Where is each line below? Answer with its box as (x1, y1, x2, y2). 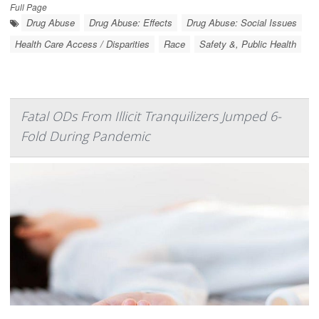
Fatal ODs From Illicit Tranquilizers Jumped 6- (21, 108, 281, 125)
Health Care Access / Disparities (15, 37, 150, 51)
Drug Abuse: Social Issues (187, 16, 297, 30)
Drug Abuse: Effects (89, 16, 172, 30)
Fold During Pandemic (21, 127, 150, 145)
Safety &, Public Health (199, 37, 296, 51)
